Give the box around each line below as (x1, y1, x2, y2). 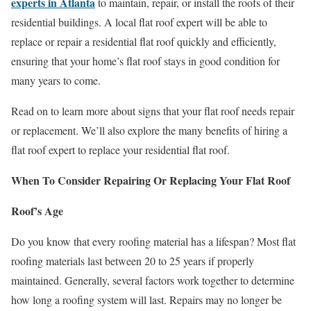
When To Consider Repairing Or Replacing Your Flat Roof (11, 172, 290, 189)
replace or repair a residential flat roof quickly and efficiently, (11, 34, 276, 49)
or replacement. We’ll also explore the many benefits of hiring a (11, 123, 287, 138)
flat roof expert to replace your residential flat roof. (11, 142, 230, 158)
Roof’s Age (11, 203, 63, 219)
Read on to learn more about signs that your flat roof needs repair (11, 103, 294, 119)
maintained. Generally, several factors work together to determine (11, 273, 294, 288)
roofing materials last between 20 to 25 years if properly (11, 253, 254, 269)
